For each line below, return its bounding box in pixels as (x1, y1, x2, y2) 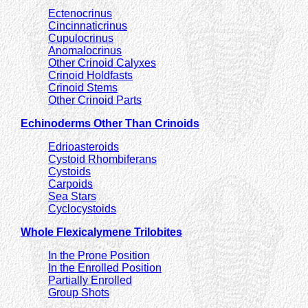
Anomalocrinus (48, 44, 122, 56)
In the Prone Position (48, 249, 150, 261)
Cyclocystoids (48, 202, 116, 214)
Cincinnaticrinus (48, 19, 127, 32)
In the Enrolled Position (48, 261, 162, 274)
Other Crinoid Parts (48, 93, 142, 106)
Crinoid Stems (48, 81, 118, 93)
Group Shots (48, 286, 109, 298)
